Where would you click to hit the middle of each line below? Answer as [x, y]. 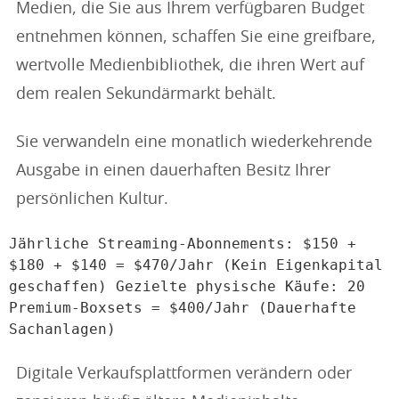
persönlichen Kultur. [92, 199]
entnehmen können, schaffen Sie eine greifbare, [196, 37]
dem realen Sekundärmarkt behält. [146, 94]
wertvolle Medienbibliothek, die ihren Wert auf [190, 66]
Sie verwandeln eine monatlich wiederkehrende [194, 142]
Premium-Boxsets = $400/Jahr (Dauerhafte [183, 308]
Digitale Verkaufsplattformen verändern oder [184, 374]
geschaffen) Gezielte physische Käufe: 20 [187, 286]
